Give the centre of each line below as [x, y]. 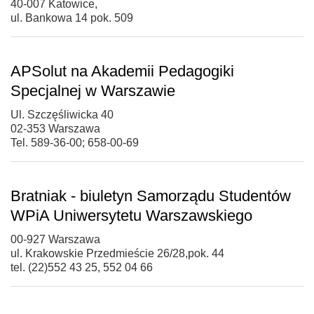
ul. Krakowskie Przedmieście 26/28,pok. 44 [117, 253]
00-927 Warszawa [55, 239]
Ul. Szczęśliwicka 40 [62, 114]
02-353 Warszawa [55, 128]
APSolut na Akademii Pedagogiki [122, 71]
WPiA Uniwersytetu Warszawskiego [131, 215]
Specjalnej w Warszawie [93, 90]
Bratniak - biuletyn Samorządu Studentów [151, 196]
